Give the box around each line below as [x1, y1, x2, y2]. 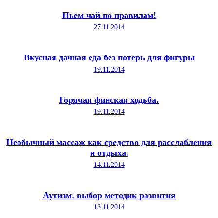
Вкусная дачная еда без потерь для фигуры [23, 53, 195, 63]
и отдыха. [90, 148, 128, 158]
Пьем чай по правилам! [62, 10, 156, 20]
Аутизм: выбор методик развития [42, 190, 176, 200]
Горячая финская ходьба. [59, 95, 159, 105]
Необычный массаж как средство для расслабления [6, 137, 212, 147]
